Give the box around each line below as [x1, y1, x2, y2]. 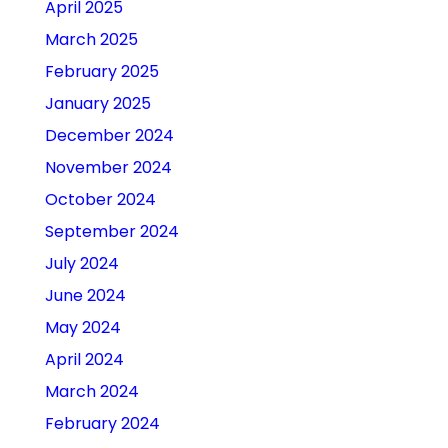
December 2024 [44, 124, 174, 148]
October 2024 [44, 188, 156, 212]
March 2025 [44, 28, 138, 52]
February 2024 [44, 412, 160, 436]
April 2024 [44, 348, 124, 372]
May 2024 [44, 316, 121, 340]
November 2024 [44, 156, 172, 180]
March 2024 [44, 380, 139, 404]
